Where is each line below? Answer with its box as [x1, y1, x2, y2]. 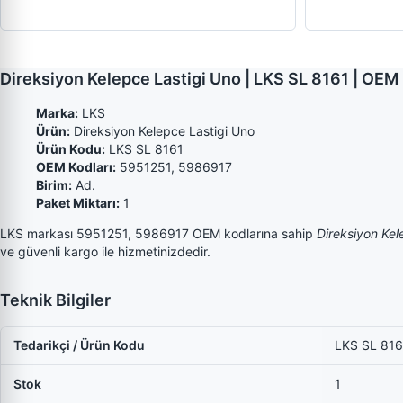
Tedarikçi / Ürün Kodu [13, 337, 145, 353]
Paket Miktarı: [36, 195, 120, 210]
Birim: [36, 177, 72, 193]
